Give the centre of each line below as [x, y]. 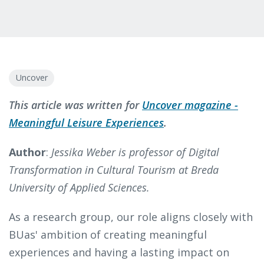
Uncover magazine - [190, 105]
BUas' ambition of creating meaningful [108, 235]
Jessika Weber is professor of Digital [135, 152]
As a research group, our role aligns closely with [131, 217]
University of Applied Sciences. [79, 188]
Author [27, 152]
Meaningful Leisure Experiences [86, 123]
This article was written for [75, 105]
